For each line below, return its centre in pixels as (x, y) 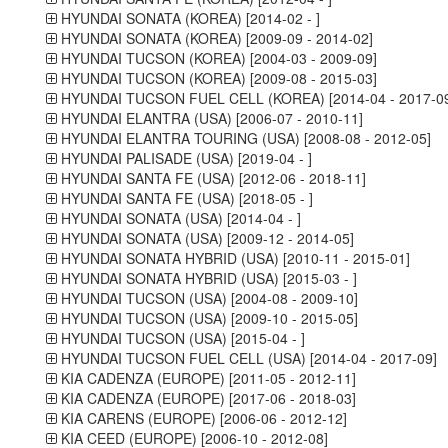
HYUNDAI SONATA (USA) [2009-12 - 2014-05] (205, 238)
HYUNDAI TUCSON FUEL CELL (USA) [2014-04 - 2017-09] (246, 358)
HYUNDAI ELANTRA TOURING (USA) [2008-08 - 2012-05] (243, 138)
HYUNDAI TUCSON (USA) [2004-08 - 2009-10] (207, 298)
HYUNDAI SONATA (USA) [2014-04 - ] (178, 218)
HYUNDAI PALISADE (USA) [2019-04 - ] (184, 158)
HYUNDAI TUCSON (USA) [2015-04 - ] (180, 338)
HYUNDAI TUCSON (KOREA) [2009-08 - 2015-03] (216, 78)
